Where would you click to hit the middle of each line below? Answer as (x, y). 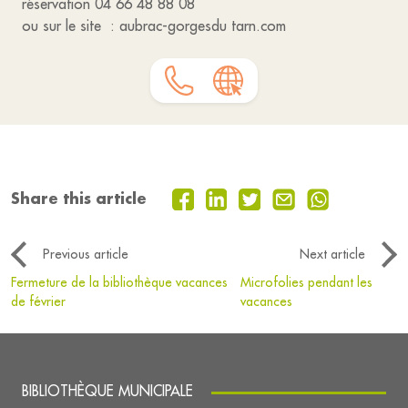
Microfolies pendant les (307, 283)
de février (38, 302)
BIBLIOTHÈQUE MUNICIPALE (107, 391)
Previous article (86, 255)
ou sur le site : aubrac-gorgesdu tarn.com (154, 25)
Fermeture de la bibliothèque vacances (119, 283)
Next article (332, 255)
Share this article (79, 199)
